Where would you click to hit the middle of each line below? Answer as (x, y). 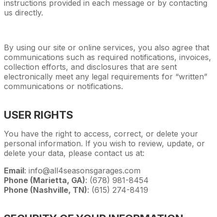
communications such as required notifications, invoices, (108, 57)
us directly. (23, 12)
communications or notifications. (63, 86)
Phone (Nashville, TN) (46, 190)
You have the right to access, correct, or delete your (101, 133)
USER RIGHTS (39, 115)
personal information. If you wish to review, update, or (104, 143)
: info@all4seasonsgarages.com (82, 170)
